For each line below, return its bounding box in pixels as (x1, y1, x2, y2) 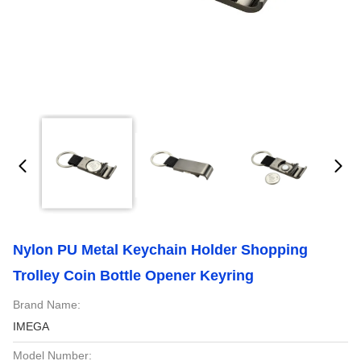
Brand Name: (13, 298, 81, 311)
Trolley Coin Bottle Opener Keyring (13, 268, 254, 284)
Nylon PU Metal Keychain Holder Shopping (13, 242, 308, 258)
